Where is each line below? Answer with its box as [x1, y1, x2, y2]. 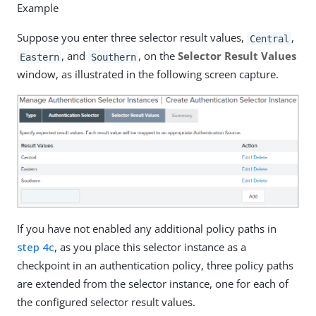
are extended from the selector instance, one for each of [17, 276, 288, 291]
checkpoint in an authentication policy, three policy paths [17, 258, 293, 273]
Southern [90, 51, 136, 63]
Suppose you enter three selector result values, [17, 30, 247, 45]
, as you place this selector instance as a [54, 240, 246, 255]
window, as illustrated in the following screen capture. [17, 67, 279, 82]
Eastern [19, 51, 59, 63]
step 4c [17, 240, 54, 255]
